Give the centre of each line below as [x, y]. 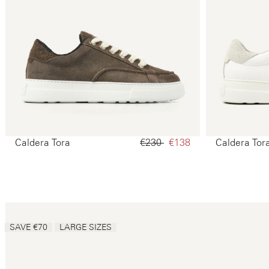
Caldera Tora [43, 143]
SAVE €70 [29, 227]
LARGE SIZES [86, 227]
